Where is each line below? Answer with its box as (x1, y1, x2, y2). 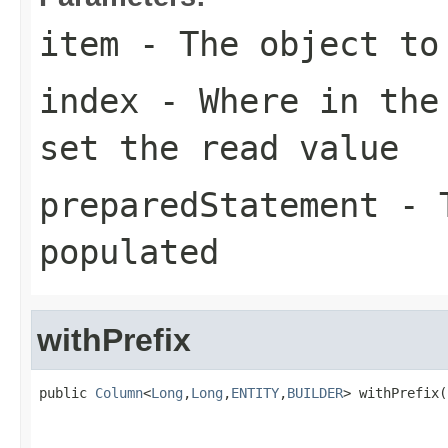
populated (39, 231, 219, 272)
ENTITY (231, 384, 279, 401)
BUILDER (287, 384, 343, 401)
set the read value (39, 127, 399, 168)
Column (95, 384, 143, 401)
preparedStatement (39, 184, 379, 225)
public (39, 384, 95, 401)
